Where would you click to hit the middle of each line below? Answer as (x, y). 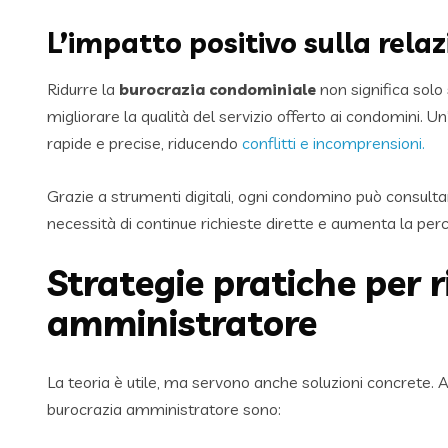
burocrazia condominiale (217, 89)
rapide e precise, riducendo (144, 143)
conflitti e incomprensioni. (333, 143)
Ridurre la (83, 89)
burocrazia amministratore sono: (164, 409)
